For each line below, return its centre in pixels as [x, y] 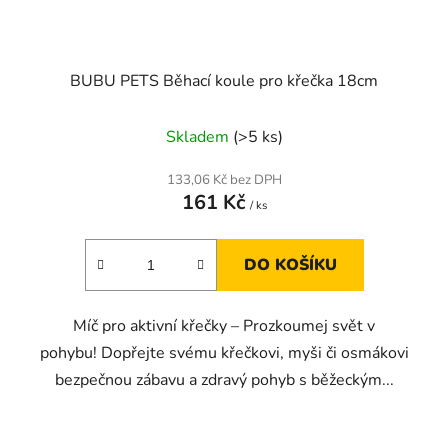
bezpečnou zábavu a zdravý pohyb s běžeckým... [224, 379]
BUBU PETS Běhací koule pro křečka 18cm [224, 80]
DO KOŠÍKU [290, 264]
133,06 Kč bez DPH [224, 179]
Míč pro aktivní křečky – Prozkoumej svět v [224, 325]
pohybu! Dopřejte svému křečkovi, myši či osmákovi [224, 352]
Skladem [199, 136]
